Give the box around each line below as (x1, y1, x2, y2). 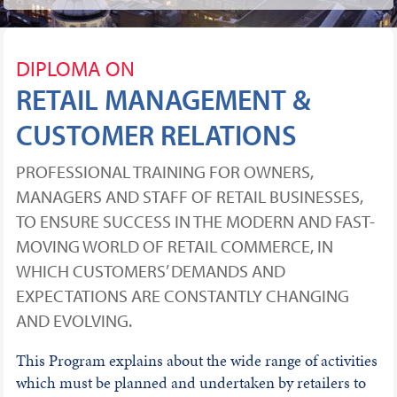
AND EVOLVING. (15, 309, 132, 332)
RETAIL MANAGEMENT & (15, 82, 311, 118)
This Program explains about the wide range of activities (15, 349, 378, 372)
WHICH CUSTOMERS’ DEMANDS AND (15, 260, 285, 283)
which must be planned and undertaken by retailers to (15, 371, 366, 394)
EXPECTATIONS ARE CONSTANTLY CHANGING (15, 284, 349, 307)
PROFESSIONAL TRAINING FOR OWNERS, (15, 160, 314, 183)
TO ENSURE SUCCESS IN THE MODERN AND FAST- (15, 210, 375, 233)
